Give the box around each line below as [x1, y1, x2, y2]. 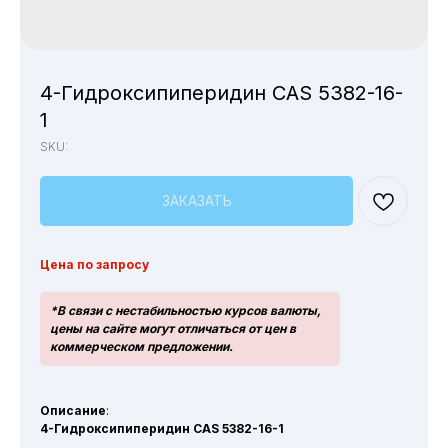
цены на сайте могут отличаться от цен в [50, 321, 296, 336]
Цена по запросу [40, 257, 149, 272]
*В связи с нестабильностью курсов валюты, [50, 303, 321, 318]
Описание [40, 403, 106, 418]
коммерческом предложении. [50, 339, 233, 354]
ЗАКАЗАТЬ [161, 192, 232, 209]
